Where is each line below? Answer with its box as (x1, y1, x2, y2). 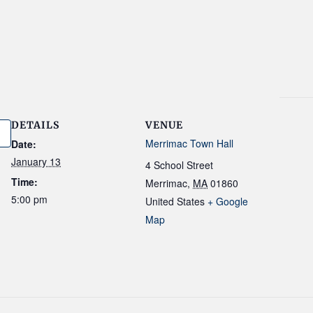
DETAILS (11, 119, 59, 131)
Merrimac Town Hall (145, 136, 233, 150)
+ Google (208, 194, 248, 208)
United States (145, 194, 205, 208)
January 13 (11, 154, 61, 168)
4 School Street (145, 158, 213, 172)
